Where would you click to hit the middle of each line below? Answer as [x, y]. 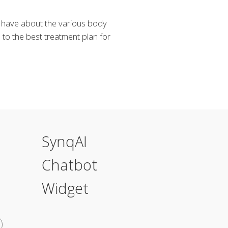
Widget [65, 188]
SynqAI [64, 141]
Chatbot [69, 164]
